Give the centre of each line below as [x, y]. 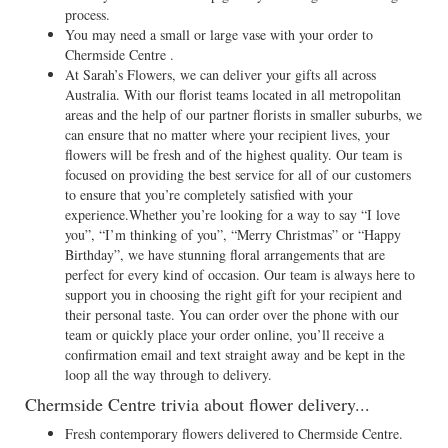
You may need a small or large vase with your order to [219, 34]
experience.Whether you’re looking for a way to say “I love [232, 214]
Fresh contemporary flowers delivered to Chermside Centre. [234, 433]
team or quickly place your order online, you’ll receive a [224, 334]
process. [87, 14]
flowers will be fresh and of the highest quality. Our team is [233, 154]
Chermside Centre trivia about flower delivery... [197, 404]
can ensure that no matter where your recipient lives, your [227, 134]
